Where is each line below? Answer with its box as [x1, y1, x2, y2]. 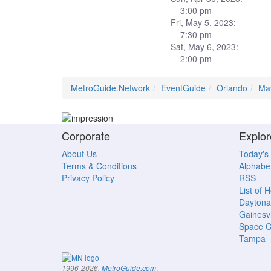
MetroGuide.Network [71, 82, 150, 94]
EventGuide [161, 82, 206, 94]
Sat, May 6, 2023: [171, 41, 238, 53]
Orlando [217, 82, 247, 94]
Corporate [62, 128, 110, 144]
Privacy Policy [62, 172, 114, 184]
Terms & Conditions [62, 160, 137, 172]
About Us [62, 148, 97, 160]
